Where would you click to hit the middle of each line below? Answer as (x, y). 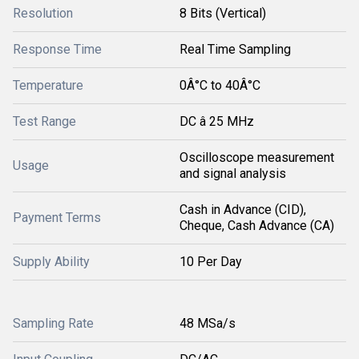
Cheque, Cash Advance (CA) (257, 226)
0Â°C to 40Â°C (220, 85)
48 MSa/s (208, 323)
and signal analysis (233, 173)
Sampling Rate (53, 323)
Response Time (57, 49)
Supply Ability (51, 262)
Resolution (43, 13)
